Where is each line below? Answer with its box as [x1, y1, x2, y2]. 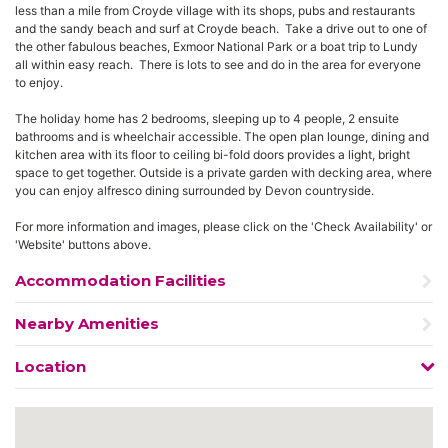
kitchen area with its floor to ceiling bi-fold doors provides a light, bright [15, 147, 410, 162]
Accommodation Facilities [15, 271, 226, 290]
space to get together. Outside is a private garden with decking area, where [15, 165, 432, 180]
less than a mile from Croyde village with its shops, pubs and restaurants [15, 3, 415, 18]
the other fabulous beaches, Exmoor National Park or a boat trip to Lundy [15, 39, 418, 54]
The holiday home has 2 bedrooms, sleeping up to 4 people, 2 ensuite [15, 111, 399, 126]
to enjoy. [15, 75, 63, 90]
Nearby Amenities [15, 314, 159, 333]
